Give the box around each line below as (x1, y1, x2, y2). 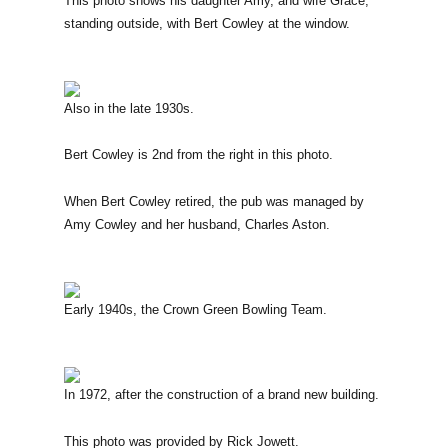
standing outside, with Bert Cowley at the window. (63, 15, 350, 31)
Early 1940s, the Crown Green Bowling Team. (63, 301, 327, 317)
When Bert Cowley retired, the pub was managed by (63, 193, 364, 209)
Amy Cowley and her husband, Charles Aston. (63, 216, 330, 232)
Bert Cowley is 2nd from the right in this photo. (63, 147, 333, 163)
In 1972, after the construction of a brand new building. (63, 387, 379, 403)
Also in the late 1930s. (63, 100, 194, 116)
